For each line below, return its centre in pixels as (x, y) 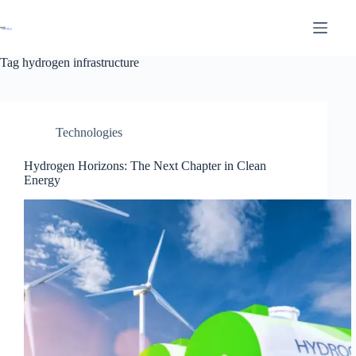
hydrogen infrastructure (79, 62)
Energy (42, 180)
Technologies (89, 132)
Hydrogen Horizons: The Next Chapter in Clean (145, 166)
